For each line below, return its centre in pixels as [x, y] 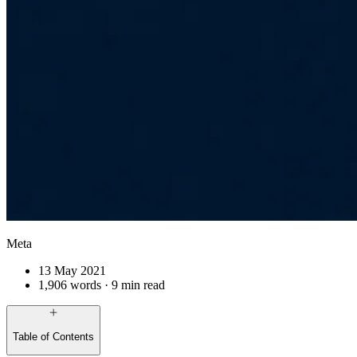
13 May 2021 [72, 271]
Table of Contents [53, 336]
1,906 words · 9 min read [102, 285]
